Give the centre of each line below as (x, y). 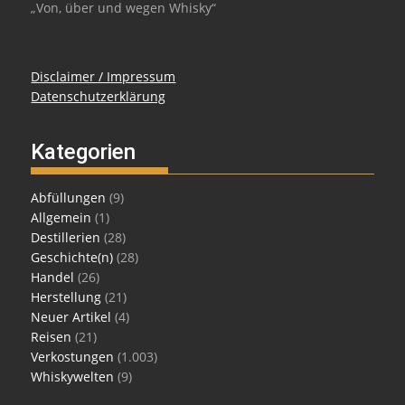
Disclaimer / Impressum (104, 77)
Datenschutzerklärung (99, 97)
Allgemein (61, 218)
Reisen (52, 337)
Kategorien (84, 152)
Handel (53, 278)
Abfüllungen (69, 198)
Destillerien (66, 238)
